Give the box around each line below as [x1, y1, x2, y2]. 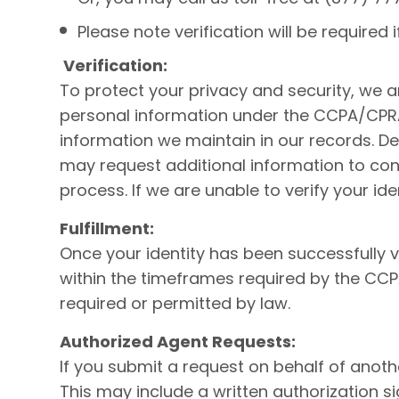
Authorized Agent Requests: [60, 330, 296, 353]
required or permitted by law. [60, 292, 290, 314]
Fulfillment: [60, 217, 154, 240]
